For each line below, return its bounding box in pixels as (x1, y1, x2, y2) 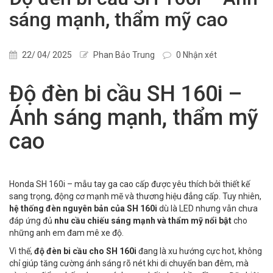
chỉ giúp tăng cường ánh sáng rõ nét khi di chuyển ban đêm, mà (9, 258, 249, 268)
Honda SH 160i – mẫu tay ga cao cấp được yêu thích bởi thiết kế (9, 179, 250, 189)
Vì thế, (9, 246, 34, 256)
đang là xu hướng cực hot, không (136, 246, 262, 256)
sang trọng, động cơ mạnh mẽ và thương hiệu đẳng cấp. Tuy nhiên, (9, 191, 261, 201)
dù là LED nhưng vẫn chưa (157, 203, 258, 213)
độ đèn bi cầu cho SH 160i (34, 246, 136, 256)
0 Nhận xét (174, 49, 217, 60)
